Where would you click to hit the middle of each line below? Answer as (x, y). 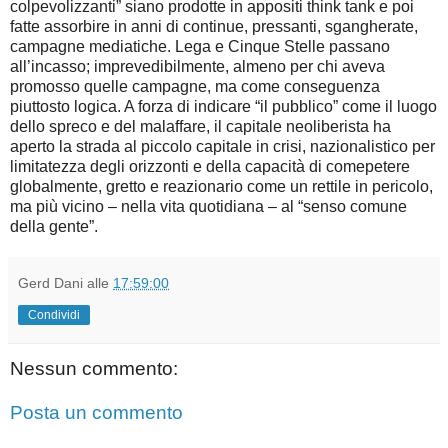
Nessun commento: (94, 368)
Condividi (54, 314)
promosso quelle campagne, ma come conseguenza (195, 86)
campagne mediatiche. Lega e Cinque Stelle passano (200, 46)
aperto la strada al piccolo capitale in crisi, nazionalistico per (222, 146)
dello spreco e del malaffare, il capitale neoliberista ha (200, 126)
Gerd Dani (50, 282)
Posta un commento (96, 412)
